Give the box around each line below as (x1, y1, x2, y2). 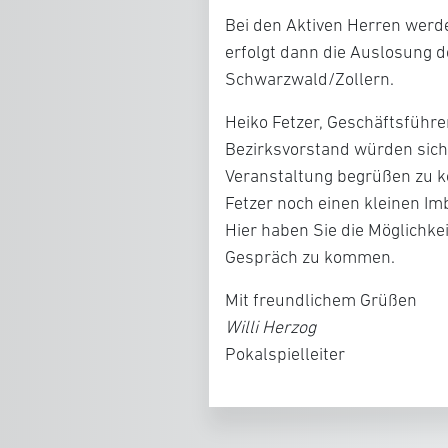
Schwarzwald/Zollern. (225, 69, 394, 89)
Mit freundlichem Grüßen (225, 290, 417, 310)
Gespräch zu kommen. (225, 247, 395, 267)
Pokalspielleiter (225, 344, 345, 364)
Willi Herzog (225, 317, 316, 337)
